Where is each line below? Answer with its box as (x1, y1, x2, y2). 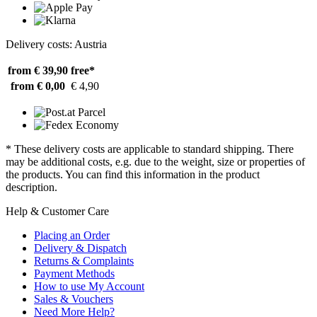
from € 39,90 (8, 64, 68, 77)
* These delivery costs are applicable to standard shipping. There (6, 143, 294, 156)
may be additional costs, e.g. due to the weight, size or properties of (6, 156, 305, 168)
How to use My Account (34, 280, 144, 293)
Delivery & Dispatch (34, 242, 127, 255)
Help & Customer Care (6, 205, 109, 218)
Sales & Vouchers (34, 293, 113, 306)
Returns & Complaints (34, 255, 134, 267)
